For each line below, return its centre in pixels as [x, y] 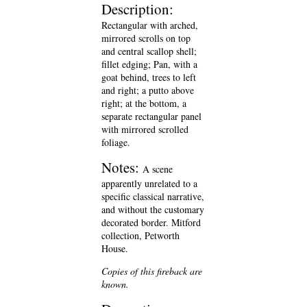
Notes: [122, 167]
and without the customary [153, 209]
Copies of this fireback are [152, 271]
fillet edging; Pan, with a [149, 64]
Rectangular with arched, [150, 25]
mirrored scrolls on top [146, 38]
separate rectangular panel [151, 116]
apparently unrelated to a [149, 183]
